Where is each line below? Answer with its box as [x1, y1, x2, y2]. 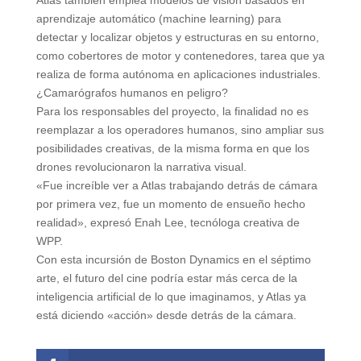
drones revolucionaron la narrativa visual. [35, 160, 247, 173]
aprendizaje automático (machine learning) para [35, 11, 281, 25]
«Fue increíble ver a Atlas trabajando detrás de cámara [35, 178, 317, 192]
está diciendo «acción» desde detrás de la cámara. [35, 308, 297, 322]
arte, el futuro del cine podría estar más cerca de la [35, 271, 297, 284]
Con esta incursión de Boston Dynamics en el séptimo [35, 252, 311, 266]
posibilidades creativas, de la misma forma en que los [35, 141, 309, 155]
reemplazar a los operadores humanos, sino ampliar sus [35, 122, 324, 136]
